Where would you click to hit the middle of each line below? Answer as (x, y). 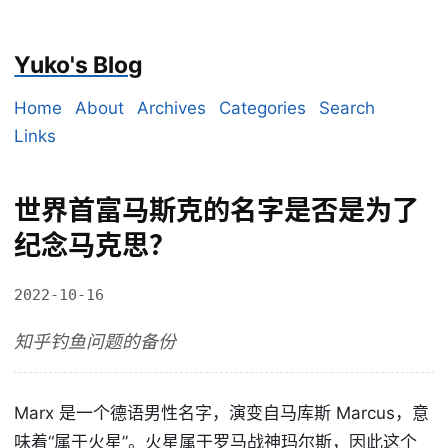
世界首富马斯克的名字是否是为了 (217, 211)
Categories (263, 107)
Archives (172, 107)
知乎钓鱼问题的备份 (95, 342)
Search (347, 107)
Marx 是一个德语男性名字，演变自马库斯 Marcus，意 (222, 413)
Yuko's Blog (79, 65)
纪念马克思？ (95, 246)
